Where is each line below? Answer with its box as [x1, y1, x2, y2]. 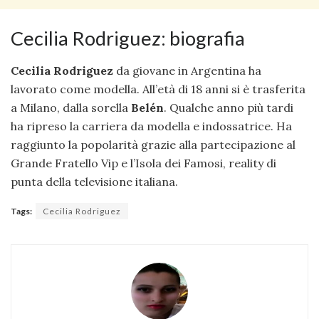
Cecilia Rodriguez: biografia [11, 26, 245, 50]
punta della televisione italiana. [11, 174, 178, 189]
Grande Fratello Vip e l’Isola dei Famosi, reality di [11, 155, 276, 170]
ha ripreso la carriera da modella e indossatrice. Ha [11, 118, 292, 133]
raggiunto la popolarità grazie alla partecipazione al [11, 137, 296, 152]
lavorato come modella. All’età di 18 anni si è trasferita [11, 81, 305, 96]
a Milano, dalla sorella [11, 100, 131, 115]
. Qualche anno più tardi [164, 100, 293, 115]
